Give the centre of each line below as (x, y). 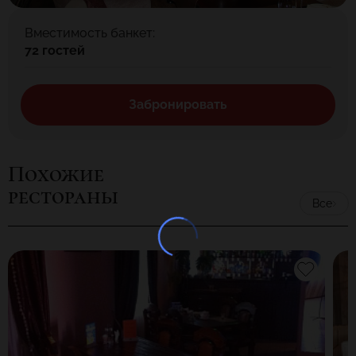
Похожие (56, 174)
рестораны (63, 196)
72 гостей (55, 50)
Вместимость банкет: (90, 33)
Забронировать (178, 104)
